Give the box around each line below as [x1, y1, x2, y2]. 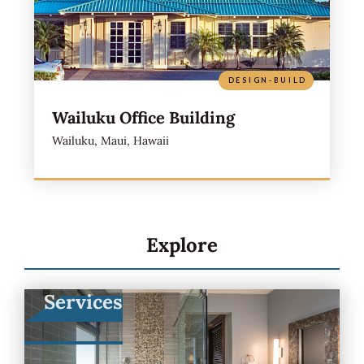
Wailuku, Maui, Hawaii [51, 132, 169, 148]
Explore [146, 232, 218, 258]
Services [44, 288, 123, 314]
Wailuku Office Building [51, 106, 235, 128]
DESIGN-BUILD [227, 75, 308, 84]
